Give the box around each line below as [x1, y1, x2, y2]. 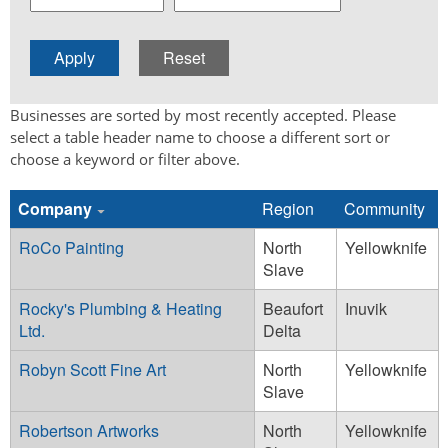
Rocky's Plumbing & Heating [19, 296, 222, 320]
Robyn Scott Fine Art [19, 357, 166, 381]
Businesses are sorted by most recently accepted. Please [10, 104, 396, 125]
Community [344, 196, 425, 220]
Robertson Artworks [19, 418, 159, 442]
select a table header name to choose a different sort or [10, 126, 390, 147]
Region [262, 196, 314, 220]
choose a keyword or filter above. [10, 148, 240, 169]
